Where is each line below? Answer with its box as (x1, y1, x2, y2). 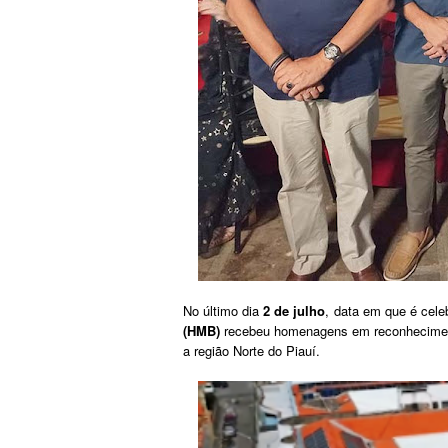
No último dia (183, 300, 264, 320)
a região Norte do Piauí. (183, 340, 320, 360)
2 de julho (263, 300, 326, 320)
